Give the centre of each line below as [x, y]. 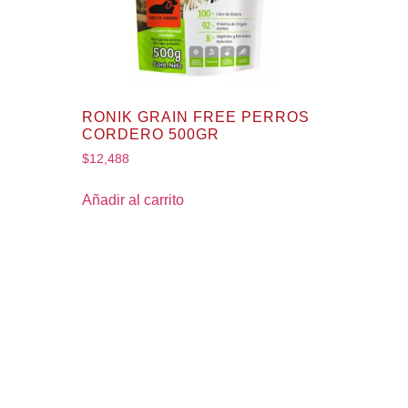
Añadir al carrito [133, 200]
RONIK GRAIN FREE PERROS [196, 117]
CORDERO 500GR [151, 135]
